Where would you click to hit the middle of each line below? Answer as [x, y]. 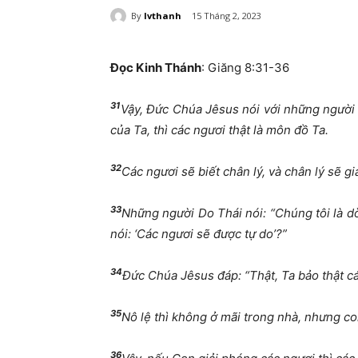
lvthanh [163, 15]
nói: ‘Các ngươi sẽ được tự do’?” [199, 234]
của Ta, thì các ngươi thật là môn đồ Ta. [219, 130]
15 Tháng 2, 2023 [227, 16]
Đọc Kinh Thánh [156, 68]
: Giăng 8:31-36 [245, 68]
